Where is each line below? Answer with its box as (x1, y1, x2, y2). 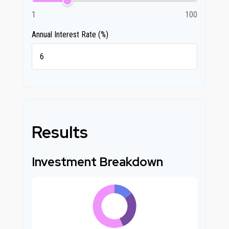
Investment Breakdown (32, 154, 163, 170)
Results (32, 121, 88, 143)
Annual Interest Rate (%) (32, 30, 108, 39)
